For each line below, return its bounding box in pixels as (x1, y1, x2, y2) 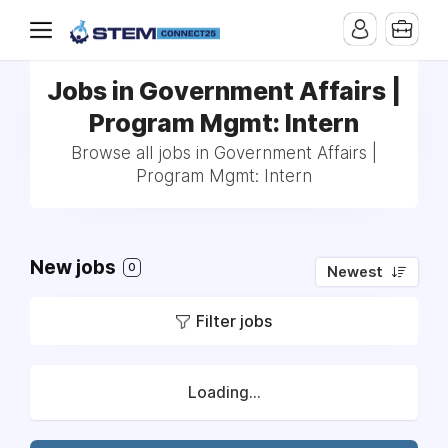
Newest (327, 263, 383, 281)
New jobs (30, 256, 120, 279)
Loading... (187, 383, 261, 402)
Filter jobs (196, 311, 272, 331)
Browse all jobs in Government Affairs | (71, 143, 377, 163)
